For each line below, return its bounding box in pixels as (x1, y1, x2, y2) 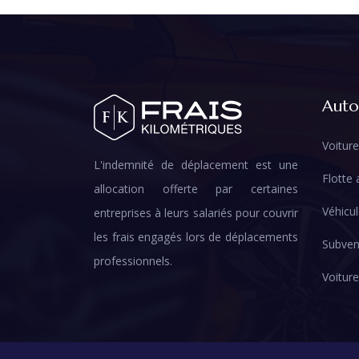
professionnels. (94, 253, 172, 269)
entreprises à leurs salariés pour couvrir (94, 205, 298, 221)
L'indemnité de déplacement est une (94, 157, 298, 173)
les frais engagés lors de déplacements (94, 229, 298, 245)
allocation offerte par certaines (94, 181, 298, 197)
